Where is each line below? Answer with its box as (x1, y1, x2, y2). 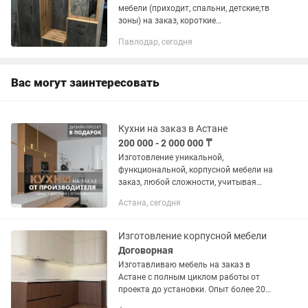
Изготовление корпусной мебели (118, 230, 267, 241)
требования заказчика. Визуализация (118, 190, 212, 199)
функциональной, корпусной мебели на (118, 165, 273, 175)
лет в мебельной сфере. (118, 297, 211, 307)
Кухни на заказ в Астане (118, 123, 228, 134)
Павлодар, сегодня (118, 37, 192, 47)
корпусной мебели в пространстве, (118, 202, 255, 212)
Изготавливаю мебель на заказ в (118, 260, 250, 269)
